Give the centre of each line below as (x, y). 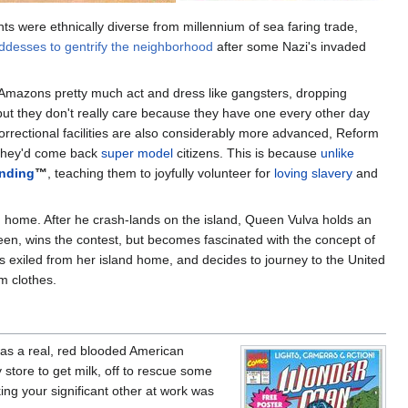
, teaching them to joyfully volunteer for (161, 173)
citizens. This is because (247, 153)
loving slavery (313, 173)
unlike (337, 153)
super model (137, 153)
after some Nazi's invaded (290, 46)
